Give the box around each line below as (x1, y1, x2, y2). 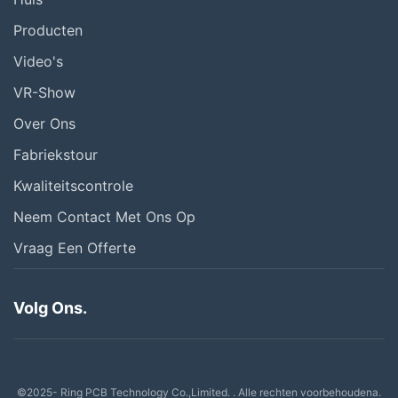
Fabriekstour (13, 146, 98, 163)
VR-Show (13, 84, 76, 101)
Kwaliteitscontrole (13, 177, 133, 195)
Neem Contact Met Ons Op (13, 208, 195, 226)
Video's (13, 52, 63, 70)
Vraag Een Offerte (13, 239, 136, 257)
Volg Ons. (13, 298, 87, 317)
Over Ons (13, 115, 76, 132)
